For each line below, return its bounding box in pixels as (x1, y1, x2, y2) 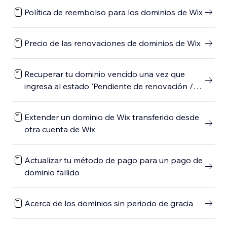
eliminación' (24, 93, 68, 103)
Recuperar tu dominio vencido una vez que (24, 69, 185, 79)
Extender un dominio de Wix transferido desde (24, 112, 199, 122)
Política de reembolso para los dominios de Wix (24, 7, 203, 17)
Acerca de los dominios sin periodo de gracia (24, 198, 193, 208)
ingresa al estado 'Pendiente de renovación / (24, 81, 193, 91)
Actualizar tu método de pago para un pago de (24, 155, 203, 165)
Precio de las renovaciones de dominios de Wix (24, 38, 201, 48)
